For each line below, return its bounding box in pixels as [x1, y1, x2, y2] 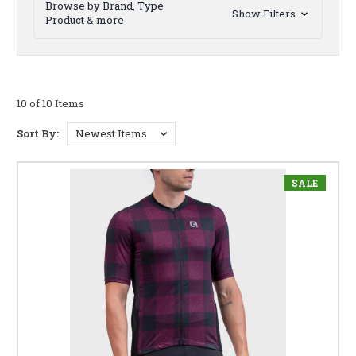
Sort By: [17, 126, 59, 141]
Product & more [45, 13, 124, 28]
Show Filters [231, 6, 298, 21]
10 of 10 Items [17, 96, 84, 111]
